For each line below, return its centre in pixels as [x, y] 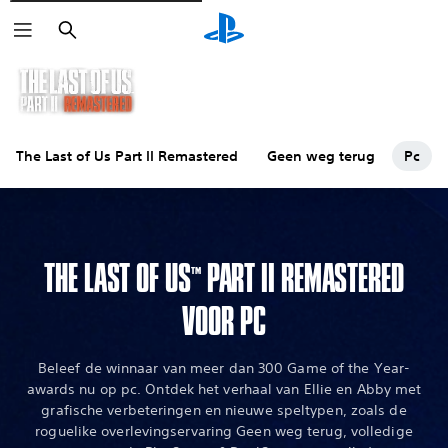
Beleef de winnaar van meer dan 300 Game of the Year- [224, 368]
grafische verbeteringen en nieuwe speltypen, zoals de [224, 410]
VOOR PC [224, 322]
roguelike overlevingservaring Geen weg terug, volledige [224, 431]
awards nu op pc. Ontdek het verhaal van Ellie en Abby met [224, 389]
